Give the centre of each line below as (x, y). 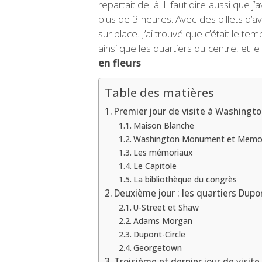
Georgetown (157, 247)
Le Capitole (155, 166)
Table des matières (159, 92)
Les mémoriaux (163, 152)
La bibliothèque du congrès (185, 179)
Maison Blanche (163, 125)
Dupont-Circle (159, 234)
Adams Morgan (163, 220)
